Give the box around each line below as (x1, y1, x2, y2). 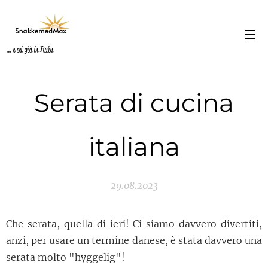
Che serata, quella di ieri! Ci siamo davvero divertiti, (6, 218, 262, 230)
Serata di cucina (34, 87, 234, 118)
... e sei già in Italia (6, 44, 53, 54)
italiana (88, 131, 180, 162)
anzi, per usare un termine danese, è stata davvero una (6, 234, 262, 246)
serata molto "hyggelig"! (6, 251, 125, 263)
